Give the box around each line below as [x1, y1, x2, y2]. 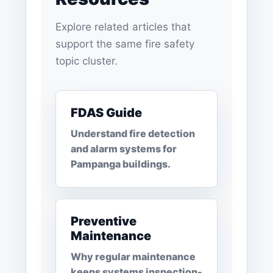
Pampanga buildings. [71, 157, 171, 170]
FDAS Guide [71, 105, 142, 120]
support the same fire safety [55, 37, 194, 50]
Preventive [71, 213, 136, 229]
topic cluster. [55, 54, 118, 67]
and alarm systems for [71, 142, 177, 155]
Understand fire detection [71, 127, 195, 140]
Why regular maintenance [71, 250, 196, 263]
